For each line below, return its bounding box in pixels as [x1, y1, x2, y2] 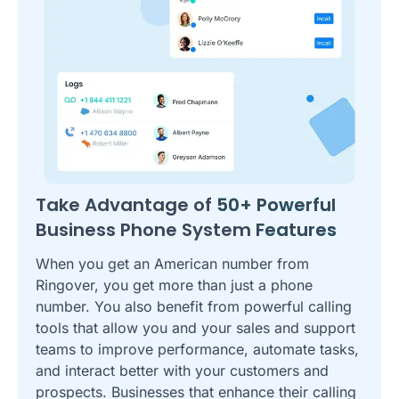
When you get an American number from [36, 254, 309, 273]
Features [256, 216, 337, 242]
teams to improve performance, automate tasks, [36, 339, 359, 358]
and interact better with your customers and [36, 361, 329, 379]
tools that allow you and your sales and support [36, 318, 355, 337]
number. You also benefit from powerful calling [36, 297, 352, 315]
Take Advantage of [36, 191, 216, 217]
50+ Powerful [216, 191, 336, 217]
